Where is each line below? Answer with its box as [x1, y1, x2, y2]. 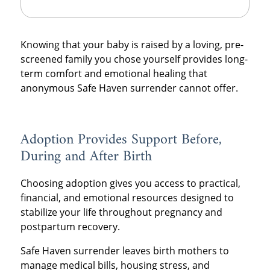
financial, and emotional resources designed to [20, 191, 234, 205]
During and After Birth [20, 144, 152, 170]
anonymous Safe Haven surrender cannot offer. [20, 81, 238, 95]
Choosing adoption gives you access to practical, [20, 177, 240, 190]
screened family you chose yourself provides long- [20, 52, 248, 66]
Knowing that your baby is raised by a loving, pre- [20, 38, 243, 52]
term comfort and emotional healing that [20, 67, 207, 81]
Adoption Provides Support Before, [20, 127, 222, 153]
